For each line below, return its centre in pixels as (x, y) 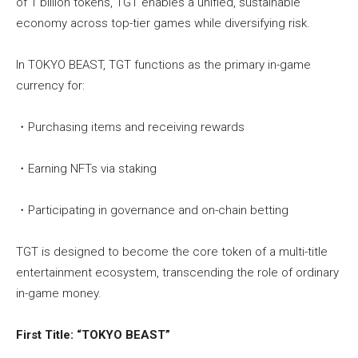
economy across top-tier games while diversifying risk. (163, 24)
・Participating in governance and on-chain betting (152, 211)
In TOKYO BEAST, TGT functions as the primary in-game (163, 65)
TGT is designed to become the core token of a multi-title (172, 252)
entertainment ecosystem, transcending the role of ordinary (177, 273)
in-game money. (59, 294)
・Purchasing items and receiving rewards (130, 127)
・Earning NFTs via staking (86, 169)
